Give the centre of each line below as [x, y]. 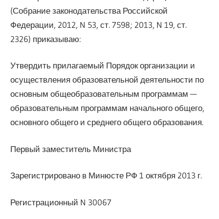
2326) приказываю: [46, 39]
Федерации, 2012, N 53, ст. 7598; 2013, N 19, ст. [99, 24]
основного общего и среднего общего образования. [107, 122]
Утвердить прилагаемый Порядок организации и [103, 66]
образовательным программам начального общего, [108, 108]
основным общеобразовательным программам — [104, 94]
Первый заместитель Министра [71, 149]
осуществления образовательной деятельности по [107, 80]
